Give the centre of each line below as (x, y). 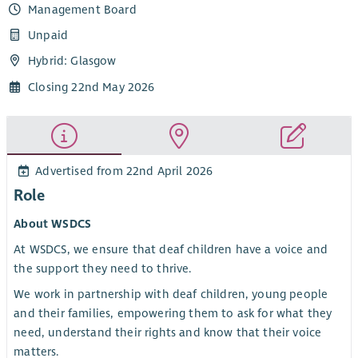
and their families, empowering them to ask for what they (173, 313)
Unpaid (48, 36)
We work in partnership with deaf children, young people (171, 294)
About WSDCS (53, 223)
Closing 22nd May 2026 (91, 87)
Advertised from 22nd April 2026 (124, 171)
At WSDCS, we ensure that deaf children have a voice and (171, 249)
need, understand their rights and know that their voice (168, 332)
